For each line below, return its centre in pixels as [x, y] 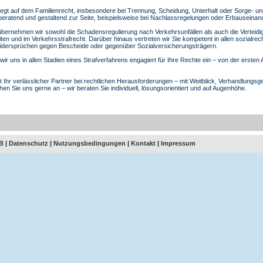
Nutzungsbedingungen [90, 143]
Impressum [178, 143]
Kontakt [143, 143]
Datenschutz [28, 143]
